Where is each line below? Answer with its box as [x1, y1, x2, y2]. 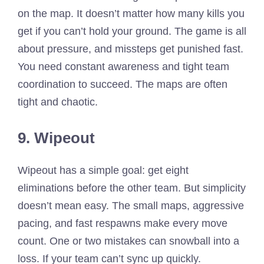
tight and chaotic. [18, 95, 98, 108]
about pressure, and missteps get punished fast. [18, 42, 243, 55]
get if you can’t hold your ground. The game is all [18, 25, 246, 37]
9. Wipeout [18, 128, 95, 147]
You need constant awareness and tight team [18, 60, 229, 72]
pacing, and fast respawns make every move [18, 217, 227, 229]
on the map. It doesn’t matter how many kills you [18, 7, 245, 19]
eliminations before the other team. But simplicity [18, 181, 246, 194]
